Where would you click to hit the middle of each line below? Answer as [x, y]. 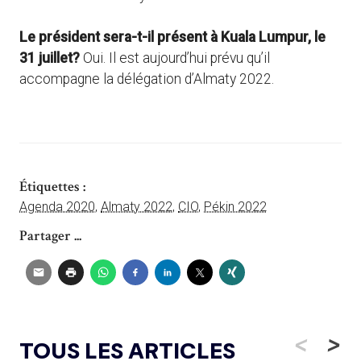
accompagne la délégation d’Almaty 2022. [147, 79]
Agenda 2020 [57, 207]
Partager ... [50, 236]
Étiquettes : [52, 187]
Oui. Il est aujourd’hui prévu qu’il [175, 58]
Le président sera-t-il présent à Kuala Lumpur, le [172, 37]
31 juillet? [50, 58]
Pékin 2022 [235, 207]
